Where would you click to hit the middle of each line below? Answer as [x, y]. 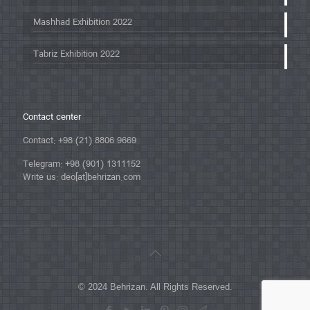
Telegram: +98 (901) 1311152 [82, 164]
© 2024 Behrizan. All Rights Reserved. [155, 286]
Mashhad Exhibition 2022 [83, 22]
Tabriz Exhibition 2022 [76, 54]
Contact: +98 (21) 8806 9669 [80, 140]
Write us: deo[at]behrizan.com [82, 177]
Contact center [52, 117]
